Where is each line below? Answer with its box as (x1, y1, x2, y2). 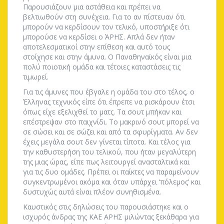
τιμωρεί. (23, 72, 48, 81)
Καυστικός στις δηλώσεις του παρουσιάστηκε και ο (23, 202, 188, 211)
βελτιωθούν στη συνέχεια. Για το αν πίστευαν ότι (23, 12, 185, 21)
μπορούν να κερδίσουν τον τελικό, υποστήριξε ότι (23, 22, 189, 31)
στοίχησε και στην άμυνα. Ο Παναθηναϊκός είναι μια (23, 52, 191, 61)
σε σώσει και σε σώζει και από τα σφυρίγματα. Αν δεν (23, 127, 198, 136)
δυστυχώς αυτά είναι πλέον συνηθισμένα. (23, 187, 161, 196)
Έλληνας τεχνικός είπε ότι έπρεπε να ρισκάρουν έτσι (23, 97, 194, 106)
